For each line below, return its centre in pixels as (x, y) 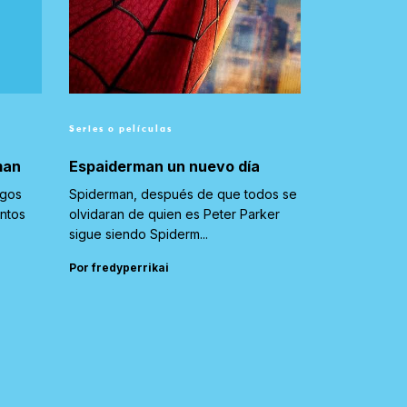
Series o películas (121, 129)
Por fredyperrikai (119, 267)
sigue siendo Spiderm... (139, 233)
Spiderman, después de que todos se (183, 194)
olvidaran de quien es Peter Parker (174, 213)
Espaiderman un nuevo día (164, 166)
